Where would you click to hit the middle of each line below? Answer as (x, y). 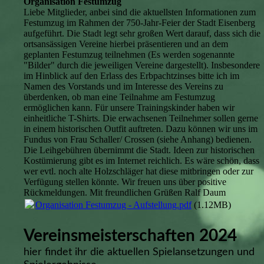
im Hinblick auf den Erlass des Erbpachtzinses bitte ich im (131, 76)
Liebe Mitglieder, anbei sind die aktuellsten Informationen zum (140, 12)
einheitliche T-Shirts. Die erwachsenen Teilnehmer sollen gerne (141, 118)
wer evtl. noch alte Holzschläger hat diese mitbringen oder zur (138, 171)
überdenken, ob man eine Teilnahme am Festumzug (119, 97)
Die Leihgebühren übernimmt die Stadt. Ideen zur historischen (139, 150)
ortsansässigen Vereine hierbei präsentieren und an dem (126, 44)
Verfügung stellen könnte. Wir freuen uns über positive (125, 182)
